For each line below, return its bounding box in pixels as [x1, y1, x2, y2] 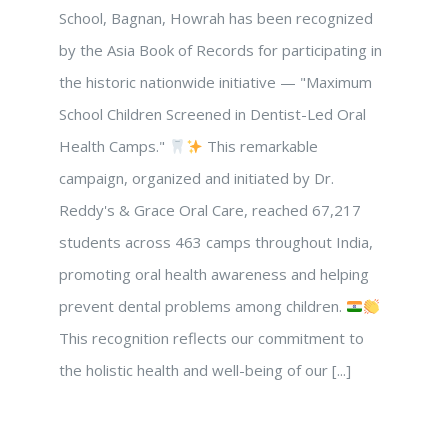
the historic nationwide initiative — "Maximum [59, 72, 372, 92]
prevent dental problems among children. [59, 296, 346, 316]
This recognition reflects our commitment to [59, 328, 364, 348]
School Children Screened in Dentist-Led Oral [59, 104, 366, 124]
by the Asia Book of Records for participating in [59, 40, 382, 60]
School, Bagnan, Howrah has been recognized [59, 8, 373, 28]
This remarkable [203, 136, 319, 156]
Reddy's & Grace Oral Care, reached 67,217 [59, 200, 361, 220]
